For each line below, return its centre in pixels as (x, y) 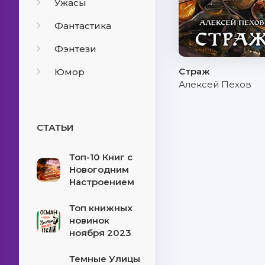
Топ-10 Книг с (101, 157)
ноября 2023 (100, 233)
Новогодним (99, 169)
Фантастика (83, 26)
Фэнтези (75, 49)
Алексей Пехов (215, 84)
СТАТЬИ (55, 127)
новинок (89, 220)
